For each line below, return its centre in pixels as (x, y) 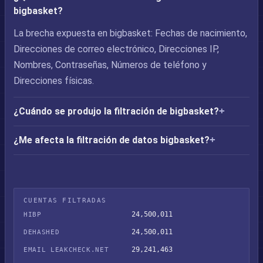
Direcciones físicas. (54, 81)
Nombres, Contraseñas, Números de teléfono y (110, 65)
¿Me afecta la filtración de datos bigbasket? (112, 140)
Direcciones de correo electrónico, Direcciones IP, (116, 49)
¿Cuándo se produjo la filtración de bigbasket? (116, 111)
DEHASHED (42, 232)
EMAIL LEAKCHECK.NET (66, 250)
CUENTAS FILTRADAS (65, 200)
